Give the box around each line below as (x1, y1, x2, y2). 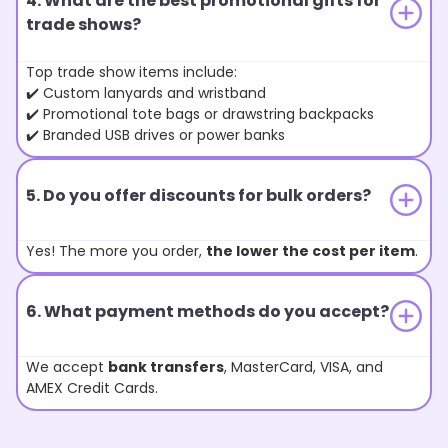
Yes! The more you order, (26, 241, 206, 262)
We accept (26, 357, 108, 378)
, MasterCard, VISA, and (224, 357, 383, 378)
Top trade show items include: (26, 62, 237, 83)
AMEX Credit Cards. (26, 378, 158, 399)
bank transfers (108, 357, 224, 378)
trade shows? (26, 13, 141, 37)
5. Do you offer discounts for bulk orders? (26, 184, 371, 208)
